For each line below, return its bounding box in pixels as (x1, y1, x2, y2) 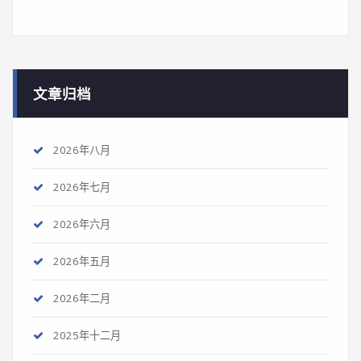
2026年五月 (53, 254, 110, 268)
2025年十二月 (53, 328, 121, 342)
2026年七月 (53, 180, 110, 194)
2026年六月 (53, 217, 110, 231)
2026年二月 (53, 291, 110, 305)
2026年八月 (53, 143, 110, 157)
